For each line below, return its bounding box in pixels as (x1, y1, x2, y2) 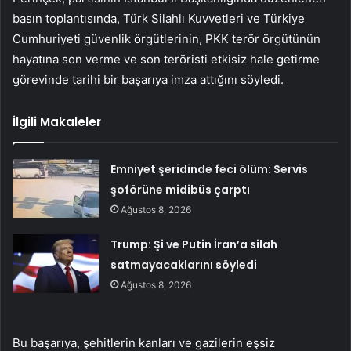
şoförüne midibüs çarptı (110, 182, 251, 198)
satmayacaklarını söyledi (110, 257, 258, 273)
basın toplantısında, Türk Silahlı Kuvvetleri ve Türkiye (13, 11, 305, 27)
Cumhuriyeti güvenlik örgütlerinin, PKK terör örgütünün (13, 31, 320, 47)
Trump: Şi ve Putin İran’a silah (110, 237, 278, 253)
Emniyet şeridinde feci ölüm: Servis (110, 161, 309, 178)
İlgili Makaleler (13, 114, 101, 131)
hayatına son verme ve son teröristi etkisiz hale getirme (13, 52, 320, 67)
